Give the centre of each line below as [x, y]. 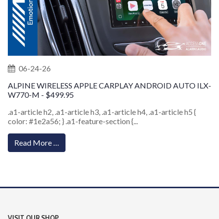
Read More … [37, 143]
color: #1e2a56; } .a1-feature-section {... [73, 121]
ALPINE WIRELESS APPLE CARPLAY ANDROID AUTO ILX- [109, 86]
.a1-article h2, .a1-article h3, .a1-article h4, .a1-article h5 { [102, 112]
